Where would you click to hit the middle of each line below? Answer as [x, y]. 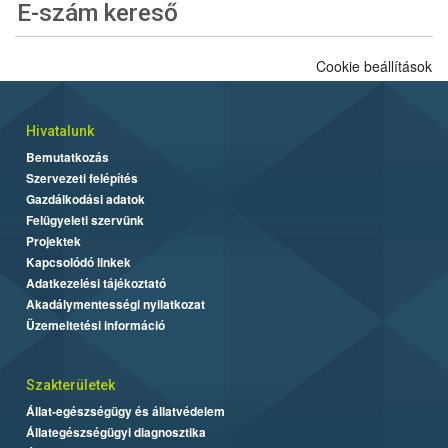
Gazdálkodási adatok [85, 198]
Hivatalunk [60, 130]
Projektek [53, 240]
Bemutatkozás [67, 156]
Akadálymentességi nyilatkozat [115, 303]
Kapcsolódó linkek [78, 261]
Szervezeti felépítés [82, 177]
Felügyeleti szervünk [85, 219]
